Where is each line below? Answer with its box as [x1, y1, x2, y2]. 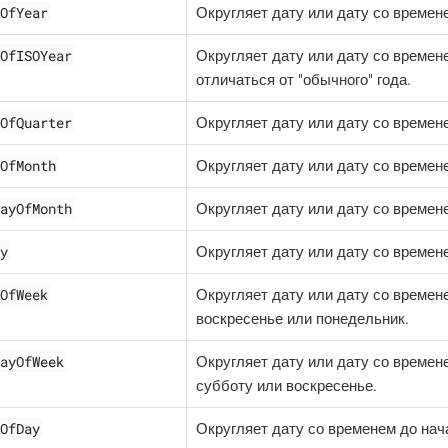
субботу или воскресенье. [196, 376, 377, 395]
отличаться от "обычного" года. [196, 70, 411, 89]
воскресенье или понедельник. [196, 309, 409, 328]
